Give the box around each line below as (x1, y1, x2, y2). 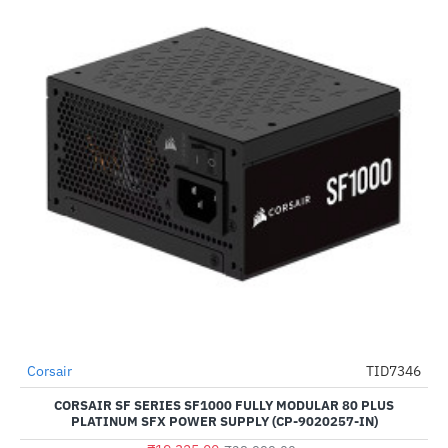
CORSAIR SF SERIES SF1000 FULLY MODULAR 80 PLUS (54, 397, 394, 414)
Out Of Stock (25, 361, 85, 421)
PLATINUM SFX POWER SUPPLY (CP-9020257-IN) (70, 413, 378, 430)
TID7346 (366, 362, 421, 380)
